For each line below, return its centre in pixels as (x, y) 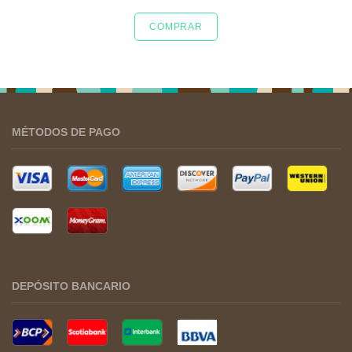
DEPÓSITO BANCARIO (71, 286)
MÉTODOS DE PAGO (66, 132)
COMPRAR (176, 27)
